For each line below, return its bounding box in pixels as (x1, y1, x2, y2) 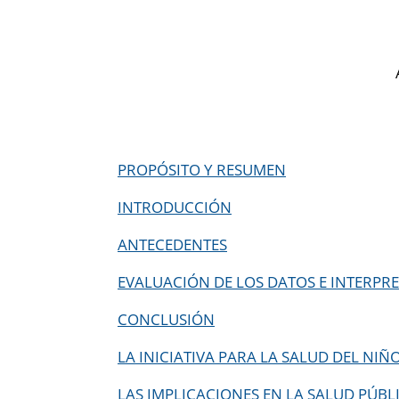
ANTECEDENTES (118, 233, 227, 255)
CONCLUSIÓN (118, 308, 215, 330)
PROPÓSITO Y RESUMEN (118, 159, 286, 180)
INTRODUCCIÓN (118, 196, 232, 217)
